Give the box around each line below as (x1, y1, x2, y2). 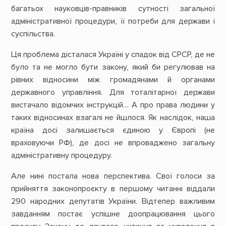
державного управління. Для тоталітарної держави (11, 87, 215, 97)
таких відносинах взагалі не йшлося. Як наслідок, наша (11, 112, 215, 123)
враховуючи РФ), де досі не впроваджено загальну (11, 137, 215, 148)
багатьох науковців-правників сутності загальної (11, 3, 215, 14)
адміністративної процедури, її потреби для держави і (11, 16, 215, 26)
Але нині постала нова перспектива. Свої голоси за (11, 171, 215, 182)
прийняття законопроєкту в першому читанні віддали (11, 184, 215, 194)
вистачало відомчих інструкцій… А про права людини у (11, 99, 215, 110)
